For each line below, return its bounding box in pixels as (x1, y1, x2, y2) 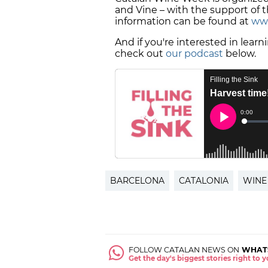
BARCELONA (110, 175, 165, 187)
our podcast (166, 48, 223, 60)
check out (115, 48, 166, 60)
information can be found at (115, 16, 251, 28)
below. (223, 48, 256, 60)
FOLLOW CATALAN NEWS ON (129, 245, 240, 255)
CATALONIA (179, 175, 229, 187)
